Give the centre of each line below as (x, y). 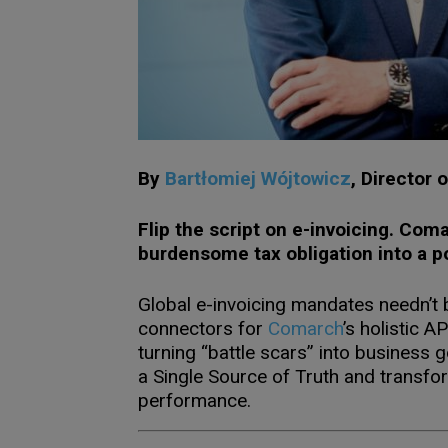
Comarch (305, 328)
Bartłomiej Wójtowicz (258, 178)
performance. (194, 400)
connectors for (200, 328)
